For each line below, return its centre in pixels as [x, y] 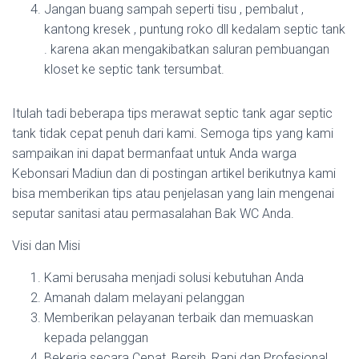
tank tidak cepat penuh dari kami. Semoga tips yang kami [173, 133]
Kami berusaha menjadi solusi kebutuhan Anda [174, 278]
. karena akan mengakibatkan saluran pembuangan [187, 49]
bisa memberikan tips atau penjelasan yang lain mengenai [173, 194]
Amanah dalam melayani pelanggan [144, 298]
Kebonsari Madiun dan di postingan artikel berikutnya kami [174, 173]
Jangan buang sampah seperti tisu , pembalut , [174, 9]
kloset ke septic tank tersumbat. [134, 69]
